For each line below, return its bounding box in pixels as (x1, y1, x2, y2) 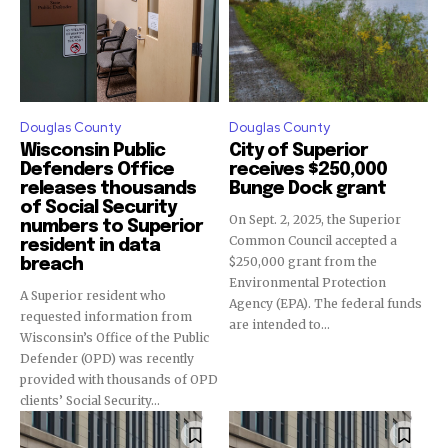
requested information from (20, 309, 192, 324)
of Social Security (20, 199, 176, 217)
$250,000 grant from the (229, 254, 377, 269)
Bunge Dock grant (229, 180, 386, 198)
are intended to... (229, 317, 330, 332)
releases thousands (20, 180, 196, 198)
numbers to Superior (20, 218, 203, 236)
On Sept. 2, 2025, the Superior (229, 212, 401, 227)
